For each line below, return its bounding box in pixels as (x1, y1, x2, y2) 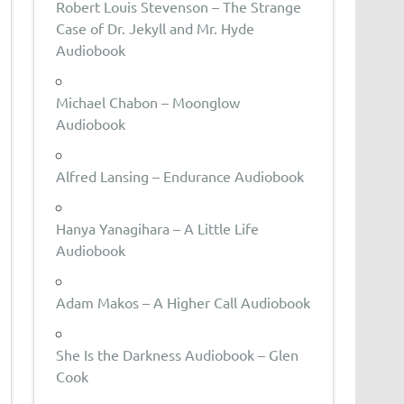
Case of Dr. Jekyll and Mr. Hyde (56, 18, 255, 37)
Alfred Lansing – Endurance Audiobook (56, 166, 305, 185)
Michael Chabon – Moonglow (56, 92, 241, 111)
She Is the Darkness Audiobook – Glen (56, 344, 299, 363)
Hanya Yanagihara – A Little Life (56, 218, 260, 237)
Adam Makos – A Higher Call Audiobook (56, 292, 311, 311)
